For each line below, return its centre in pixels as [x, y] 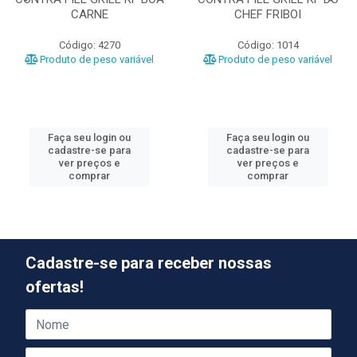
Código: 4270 [89, 45]
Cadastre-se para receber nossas [149, 263]
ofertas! [55, 287]
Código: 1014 [268, 45]
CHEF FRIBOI [268, 14]
